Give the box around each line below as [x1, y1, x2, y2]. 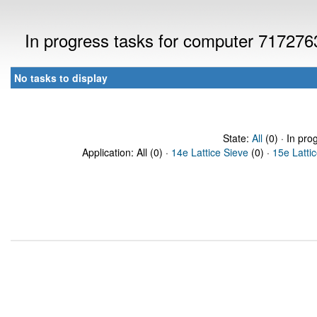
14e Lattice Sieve [171, 145, 248, 159]
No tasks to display [14, 71, 108, 85]
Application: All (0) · [82, 145, 171, 159]
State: [222, 131, 252, 145]
